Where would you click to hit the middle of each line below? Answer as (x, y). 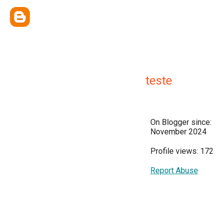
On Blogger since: (181, 122)
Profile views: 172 (182, 151)
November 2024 (178, 132)
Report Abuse (174, 170)
